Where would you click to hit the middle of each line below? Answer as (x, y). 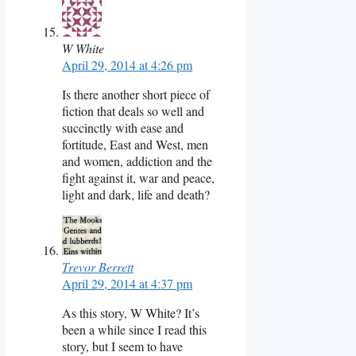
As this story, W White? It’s (131, 312)
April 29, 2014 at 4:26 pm (127, 64)
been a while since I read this (134, 329)
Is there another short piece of (136, 94)
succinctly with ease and (123, 127)
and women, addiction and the (137, 161)
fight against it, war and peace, (138, 177)
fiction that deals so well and (133, 110)
